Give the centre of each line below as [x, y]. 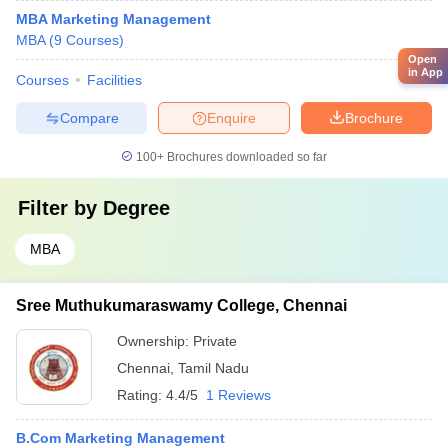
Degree [136, 208]
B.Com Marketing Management [120, 438]
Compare [89, 117]
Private [215, 341]
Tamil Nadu [213, 368]
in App [425, 72]
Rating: [141, 395]
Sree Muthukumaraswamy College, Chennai [181, 305]
